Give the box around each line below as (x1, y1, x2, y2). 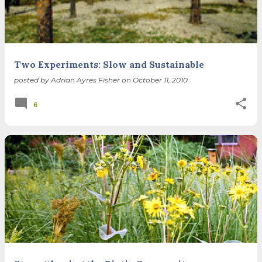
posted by (14, 75, 51, 84)
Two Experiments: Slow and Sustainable (14, 58, 204, 70)
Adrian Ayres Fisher (51, 75, 120, 84)
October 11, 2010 (133, 75, 188, 84)
